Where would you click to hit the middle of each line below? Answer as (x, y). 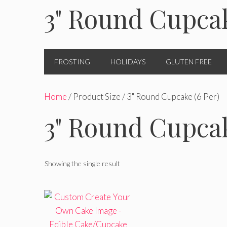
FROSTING (72, 62)
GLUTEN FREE (189, 62)
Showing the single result (82, 163)
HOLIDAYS (128, 62)
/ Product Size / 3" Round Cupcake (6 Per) (143, 97)
